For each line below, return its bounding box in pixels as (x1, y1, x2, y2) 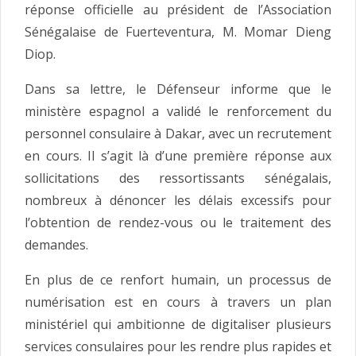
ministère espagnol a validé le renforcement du (25, 103, 331, 121)
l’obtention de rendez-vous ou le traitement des (25, 214, 331, 232)
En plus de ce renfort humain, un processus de (25, 271, 331, 289)
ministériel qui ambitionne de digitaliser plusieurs (25, 315, 331, 334)
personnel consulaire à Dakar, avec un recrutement (25, 125, 331, 143)
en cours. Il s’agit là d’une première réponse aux (25, 147, 331, 165)
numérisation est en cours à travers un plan (25, 293, 331, 311)
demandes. (25, 236, 88, 254)
